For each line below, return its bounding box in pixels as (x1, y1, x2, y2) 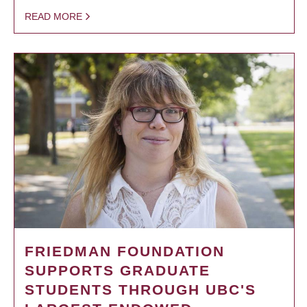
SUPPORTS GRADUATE (25, 262, 210, 278)
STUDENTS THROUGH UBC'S (25, 281, 256, 297)
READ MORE (25, 10, 82, 22)
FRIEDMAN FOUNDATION (25, 243, 225, 259)
